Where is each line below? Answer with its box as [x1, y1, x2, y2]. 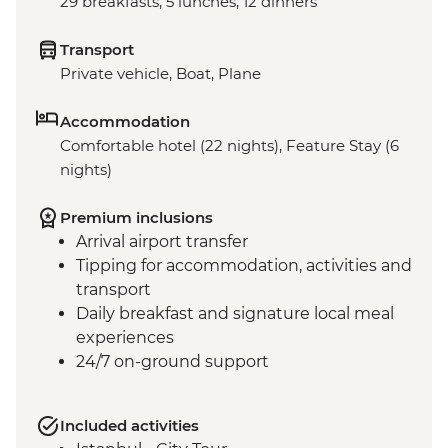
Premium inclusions [60, 208, 213, 228]
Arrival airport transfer [76, 232, 248, 252]
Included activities [60, 416, 199, 436]
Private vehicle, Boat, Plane [60, 64, 261, 84]
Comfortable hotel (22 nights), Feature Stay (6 [60, 136, 399, 156]
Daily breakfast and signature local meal [76, 304, 394, 324]
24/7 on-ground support [76, 352, 269, 372]
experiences [76, 328, 174, 348]
